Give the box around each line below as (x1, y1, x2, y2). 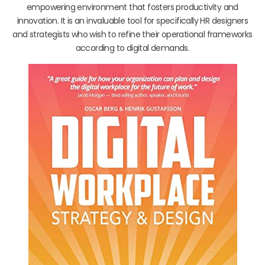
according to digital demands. (75, 41, 190, 54)
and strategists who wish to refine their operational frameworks (12, 28, 253, 40)
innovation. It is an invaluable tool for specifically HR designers (17, 14, 248, 27)
